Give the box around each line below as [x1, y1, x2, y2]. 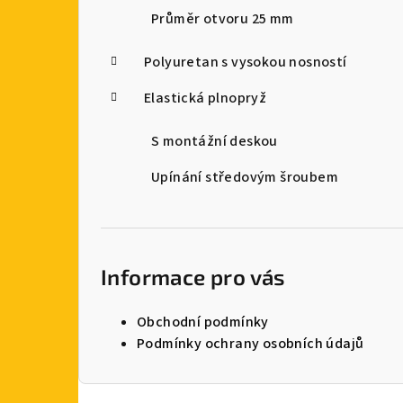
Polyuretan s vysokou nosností [144, 51, 347, 72]
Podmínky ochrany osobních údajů [137, 333, 364, 354]
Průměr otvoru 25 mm [151, 8, 294, 29]
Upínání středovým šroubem [151, 166, 338, 187]
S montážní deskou [151, 130, 278, 151]
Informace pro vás [101, 263, 286, 290]
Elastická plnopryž [144, 87, 267, 108]
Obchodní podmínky [137, 311, 269, 332]
